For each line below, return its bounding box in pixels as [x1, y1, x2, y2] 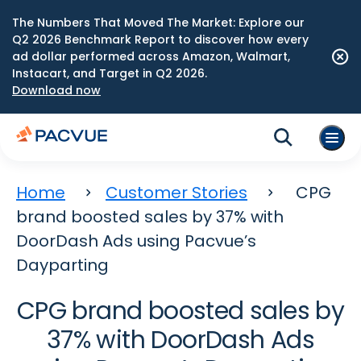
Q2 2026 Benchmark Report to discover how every [12, 31, 309, 48]
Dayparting [16, 254, 109, 276]
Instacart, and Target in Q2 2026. [12, 65, 207, 81]
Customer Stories [106, 181, 247, 204]
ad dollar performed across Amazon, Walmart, [12, 48, 290, 64]
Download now [12, 82, 101, 98]
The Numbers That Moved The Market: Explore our [12, 15, 305, 31]
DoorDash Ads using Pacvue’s [16, 230, 256, 252]
